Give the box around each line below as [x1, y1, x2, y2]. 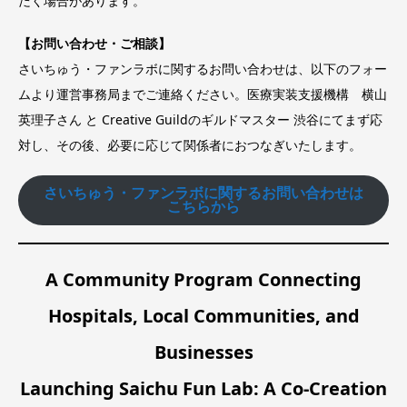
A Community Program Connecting [45, 266, 362, 292]
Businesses [154, 339, 253, 364]
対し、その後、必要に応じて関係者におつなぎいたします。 [18, 136, 362, 154]
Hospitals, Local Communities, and [47, 303, 360, 328]
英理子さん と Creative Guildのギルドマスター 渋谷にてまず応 [18, 111, 382, 129]
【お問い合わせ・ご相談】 [18, 35, 171, 53]
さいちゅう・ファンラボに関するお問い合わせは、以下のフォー [18, 60, 387, 78]
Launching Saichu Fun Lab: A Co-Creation [20, 375, 387, 401]
